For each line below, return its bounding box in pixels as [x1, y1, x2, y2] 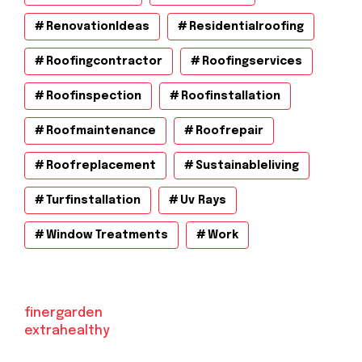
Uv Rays [180, 194, 226, 206]
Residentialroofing [189, 20, 304, 32]
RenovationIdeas [46, 20, 149, 32]
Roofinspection [46, 90, 141, 102]
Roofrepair [196, 124, 263, 137]
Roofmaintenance [46, 124, 156, 137]
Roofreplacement [46, 159, 156, 171]
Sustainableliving [196, 159, 299, 171]
